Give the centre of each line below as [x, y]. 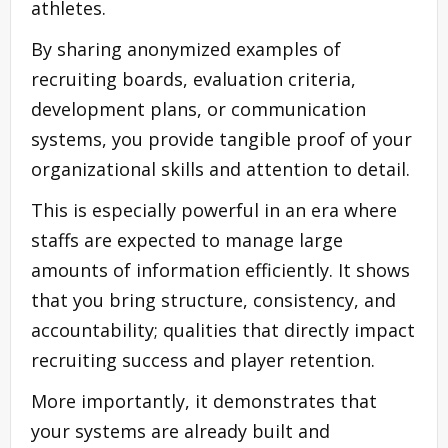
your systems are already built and [180, 430]
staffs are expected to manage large [187, 239]
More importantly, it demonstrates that [204, 400]
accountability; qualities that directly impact [223, 329]
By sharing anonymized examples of [186, 48]
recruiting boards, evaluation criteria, [193, 78]
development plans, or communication [198, 108]
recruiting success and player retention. [203, 359]
